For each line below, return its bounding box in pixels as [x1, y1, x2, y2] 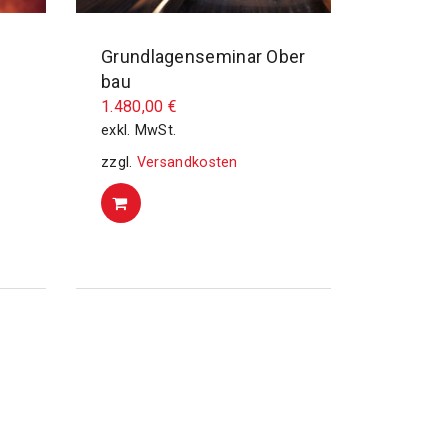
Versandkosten [136, 154, 238, 171]
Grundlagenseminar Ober [101, 46, 306, 67]
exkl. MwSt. [101, 122, 177, 139]
